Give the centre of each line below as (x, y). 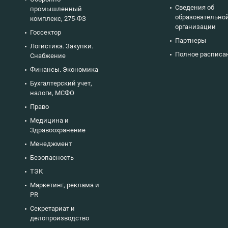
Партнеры (191, 40)
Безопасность (52, 157)
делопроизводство (60, 218)
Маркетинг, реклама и (65, 185)
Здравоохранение (58, 130)
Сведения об (195, 7)
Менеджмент (51, 144)
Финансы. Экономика (64, 69)
